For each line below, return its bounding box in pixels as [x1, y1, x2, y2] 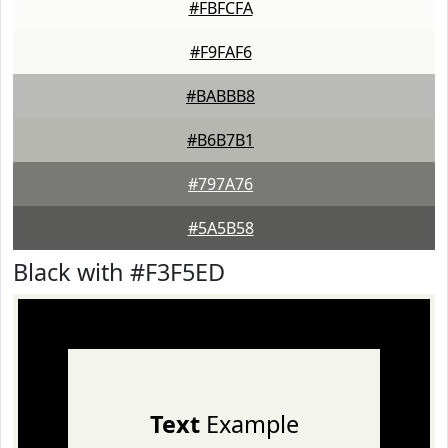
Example [199, 408, 299, 440]
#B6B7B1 [187, 129, 254, 151]
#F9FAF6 [189, 41, 252, 63]
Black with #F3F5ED [13, 256, 225, 288]
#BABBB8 [186, 85, 255, 107]
